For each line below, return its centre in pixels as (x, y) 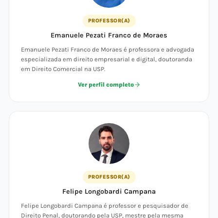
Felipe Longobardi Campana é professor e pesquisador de (105, 206)
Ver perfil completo (106, 85)
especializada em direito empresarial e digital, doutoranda (107, 59)
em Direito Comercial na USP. (63, 69)
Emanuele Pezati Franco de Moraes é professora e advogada (108, 49)
